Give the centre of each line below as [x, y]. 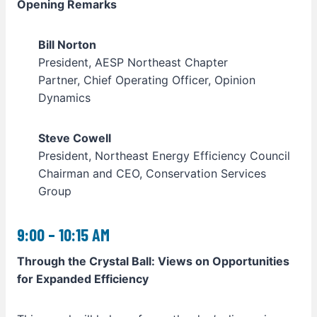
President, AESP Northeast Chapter [133, 62]
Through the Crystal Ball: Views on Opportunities [153, 261]
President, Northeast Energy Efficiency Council [164, 156]
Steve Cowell [75, 138]
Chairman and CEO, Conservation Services [152, 173]
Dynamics [64, 98]
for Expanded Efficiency [84, 279]
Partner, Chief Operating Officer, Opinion [147, 80]
